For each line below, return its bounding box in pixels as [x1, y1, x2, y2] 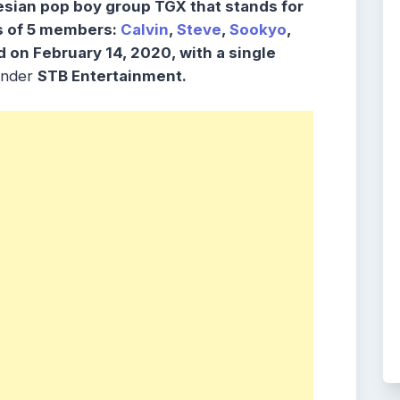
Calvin [121, 21, 169, 39]
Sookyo [229, 21, 287, 39]
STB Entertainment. [37, 67, 187, 86]
